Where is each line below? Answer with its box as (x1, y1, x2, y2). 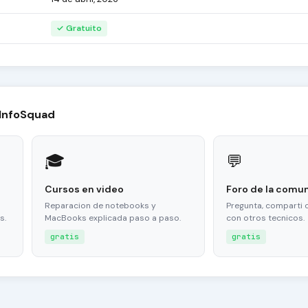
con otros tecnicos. (225, 212, 305, 224)
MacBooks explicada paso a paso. (45, 212, 181, 224)
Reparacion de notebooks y (45, 200, 157, 212)
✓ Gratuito (56, 23, 102, 34)
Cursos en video (45, 183, 124, 196)
